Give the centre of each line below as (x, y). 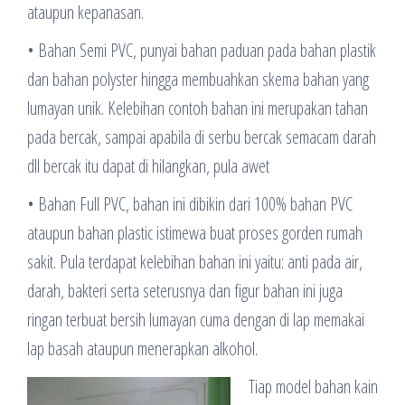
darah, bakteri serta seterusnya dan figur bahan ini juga (185, 290)
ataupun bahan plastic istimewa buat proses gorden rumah (195, 232)
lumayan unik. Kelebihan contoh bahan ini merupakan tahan (198, 108)
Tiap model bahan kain (313, 386)
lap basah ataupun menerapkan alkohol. (142, 348)
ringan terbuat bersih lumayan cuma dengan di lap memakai (196, 319)
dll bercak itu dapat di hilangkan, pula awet (148, 165)
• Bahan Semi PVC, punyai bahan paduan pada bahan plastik (202, 50)
